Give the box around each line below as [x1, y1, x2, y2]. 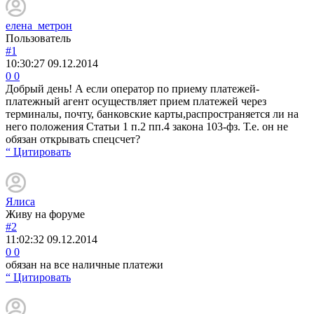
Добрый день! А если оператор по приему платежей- [6, 82, 259, 95]
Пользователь [6, 32, 71, 44]
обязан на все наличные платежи [6, 258, 163, 271]
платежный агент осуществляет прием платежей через [6, 95, 266, 107]
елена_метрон [6, 19, 72, 32]
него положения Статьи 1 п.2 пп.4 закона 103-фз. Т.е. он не [6, 120, 288, 132]
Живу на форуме [6, 207, 85, 220]
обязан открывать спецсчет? [6, 132, 140, 145]
